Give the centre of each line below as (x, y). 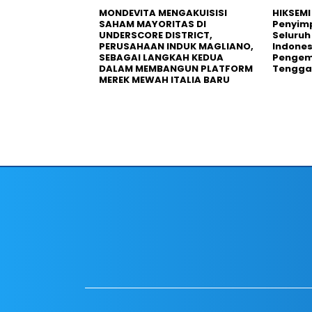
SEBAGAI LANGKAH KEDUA (161, 57)
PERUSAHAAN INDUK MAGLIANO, (176, 46)
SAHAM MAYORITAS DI (153, 24)
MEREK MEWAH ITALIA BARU (164, 79)
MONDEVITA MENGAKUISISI (163, 13)
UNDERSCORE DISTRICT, (156, 35)
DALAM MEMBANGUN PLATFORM (176, 68)
